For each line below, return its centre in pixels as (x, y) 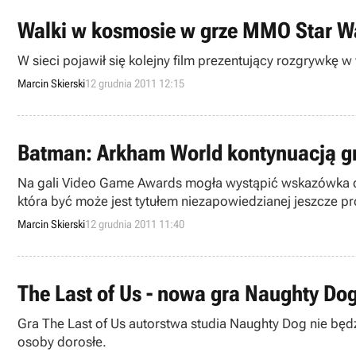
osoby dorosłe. (62, 342)
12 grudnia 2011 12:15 (135, 83)
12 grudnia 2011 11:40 (135, 224)
